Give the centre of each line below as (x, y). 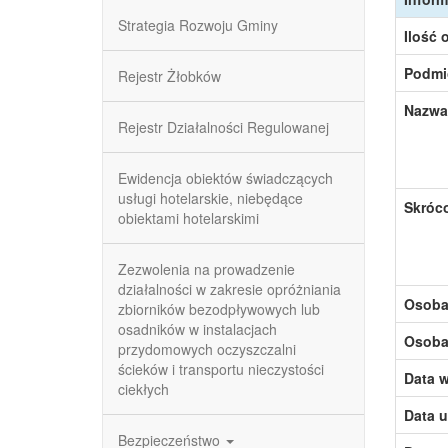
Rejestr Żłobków (169, 76)
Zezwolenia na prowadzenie (206, 269)
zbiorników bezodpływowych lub (219, 309)
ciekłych (143, 389)
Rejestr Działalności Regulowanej (223, 127)
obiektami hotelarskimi (188, 218)
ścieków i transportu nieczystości (221, 369)
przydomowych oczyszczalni (207, 349)
